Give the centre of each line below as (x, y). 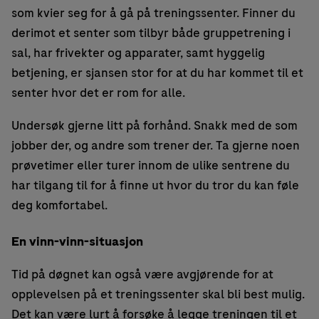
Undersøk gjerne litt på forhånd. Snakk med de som (155, 126)
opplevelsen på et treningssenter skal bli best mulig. (158, 294)
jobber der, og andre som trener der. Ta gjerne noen (156, 146)
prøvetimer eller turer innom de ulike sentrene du (151, 166)
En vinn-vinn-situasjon (77, 242)
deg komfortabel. (59, 205)
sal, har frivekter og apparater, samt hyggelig (138, 53)
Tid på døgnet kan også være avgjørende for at (142, 274)
